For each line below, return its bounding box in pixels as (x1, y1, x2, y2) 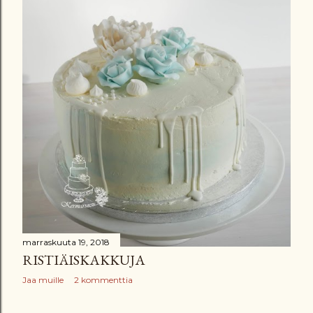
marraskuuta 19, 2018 (22, 236, 110, 247)
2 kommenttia (74, 274, 133, 285)
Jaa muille (22, 274, 64, 285)
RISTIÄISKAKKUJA (22, 250, 145, 269)
